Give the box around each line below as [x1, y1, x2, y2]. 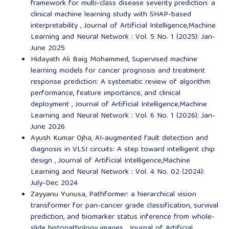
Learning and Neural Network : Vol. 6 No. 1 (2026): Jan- [30, 109, 215, 123]
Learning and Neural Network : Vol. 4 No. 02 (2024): [30, 166, 204, 179]
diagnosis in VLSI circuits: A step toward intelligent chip [30, 143, 215, 157]
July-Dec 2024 [30, 177, 78, 191]
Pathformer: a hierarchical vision [88, 188, 196, 202]
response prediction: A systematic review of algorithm [30, 76, 210, 89]
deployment [30, 98, 72, 112]
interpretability [30, 19, 80, 33]
